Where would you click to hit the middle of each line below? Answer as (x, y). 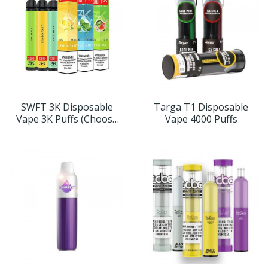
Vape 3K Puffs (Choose (67, 119)
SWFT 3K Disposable (67, 107)
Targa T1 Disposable (201, 107)
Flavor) (67, 131)
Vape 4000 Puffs (201, 119)
